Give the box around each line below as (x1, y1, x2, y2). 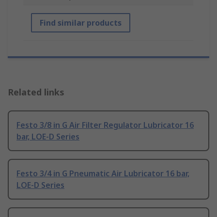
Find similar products (40, 17, 122, 29)
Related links (8, 86, 64, 98)
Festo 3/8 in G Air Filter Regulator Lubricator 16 (16, 120, 194, 131)
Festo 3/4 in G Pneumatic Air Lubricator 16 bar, (16, 168, 189, 179)
